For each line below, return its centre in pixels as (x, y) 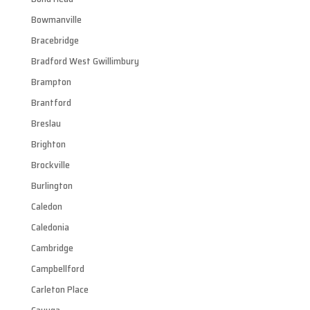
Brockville (50, 165)
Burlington (52, 185)
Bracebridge (55, 40)
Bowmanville (56, 19)
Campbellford (57, 268)
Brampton (51, 82)
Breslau (46, 123)
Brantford (51, 102)
